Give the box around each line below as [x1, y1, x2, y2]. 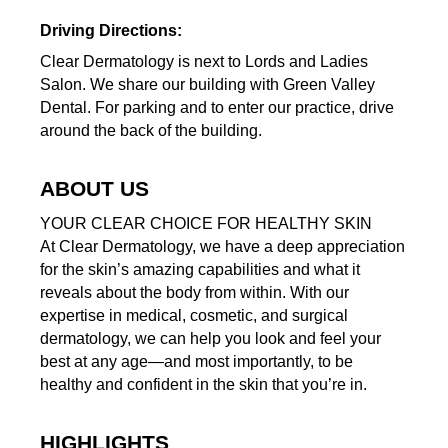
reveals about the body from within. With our [39, 284, 349, 302]
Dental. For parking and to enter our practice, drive [39, 99, 394, 117]
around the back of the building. [39, 122, 262, 140]
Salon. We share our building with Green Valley [39, 76, 375, 94]
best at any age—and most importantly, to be [39, 353, 353, 371]
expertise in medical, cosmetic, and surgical [39, 307, 348, 325]
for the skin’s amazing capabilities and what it [39, 261, 360, 279]
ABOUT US [39, 177, 149, 201]
